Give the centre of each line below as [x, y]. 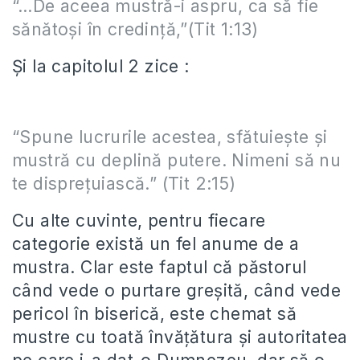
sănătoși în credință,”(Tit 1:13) [135, 29]
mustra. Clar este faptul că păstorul [160, 267]
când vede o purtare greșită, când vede [177, 290]
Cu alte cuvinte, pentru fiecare [139, 220]
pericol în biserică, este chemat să [154, 313]
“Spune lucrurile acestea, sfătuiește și [170, 137]
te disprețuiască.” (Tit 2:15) [124, 183]
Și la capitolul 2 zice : [101, 66]
